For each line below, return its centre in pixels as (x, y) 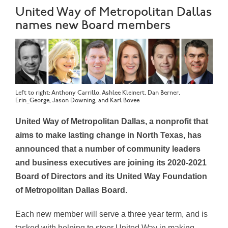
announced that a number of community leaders (108, 149)
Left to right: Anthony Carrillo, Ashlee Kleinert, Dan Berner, (98, 93)
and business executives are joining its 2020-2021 (111, 162)
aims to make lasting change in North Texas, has (108, 135)
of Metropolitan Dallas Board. (72, 190)
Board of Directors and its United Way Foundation (111, 176)
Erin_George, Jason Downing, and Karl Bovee (77, 100)
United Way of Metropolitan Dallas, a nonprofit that (112, 121)
